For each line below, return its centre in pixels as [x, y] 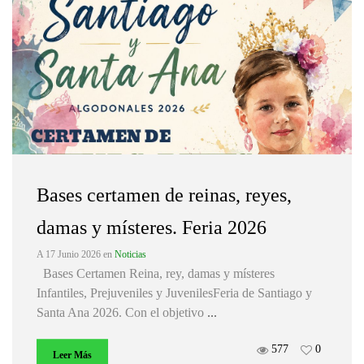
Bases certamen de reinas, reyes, [164, 195]
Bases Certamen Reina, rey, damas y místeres [156, 274]
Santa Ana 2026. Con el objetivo [122, 313]
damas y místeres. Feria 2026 [152, 228]
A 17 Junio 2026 [70, 255]
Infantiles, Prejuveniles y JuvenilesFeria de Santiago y [174, 293]
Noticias [130, 255]
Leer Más [72, 355]
